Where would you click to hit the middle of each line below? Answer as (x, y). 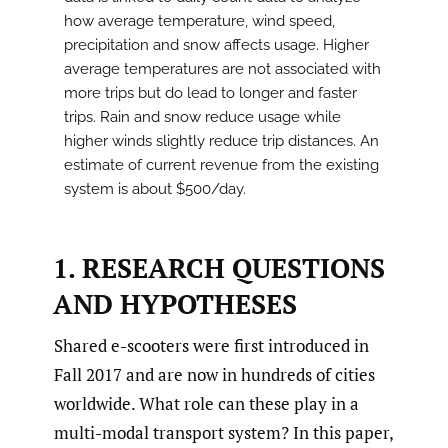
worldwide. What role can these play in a (206, 403)
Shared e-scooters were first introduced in (211, 345)
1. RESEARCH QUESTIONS (218, 267)
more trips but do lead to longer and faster (210, 93)
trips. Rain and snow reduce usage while (202, 117)
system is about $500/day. (155, 189)
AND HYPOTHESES (174, 303)
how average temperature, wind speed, (199, 21)
